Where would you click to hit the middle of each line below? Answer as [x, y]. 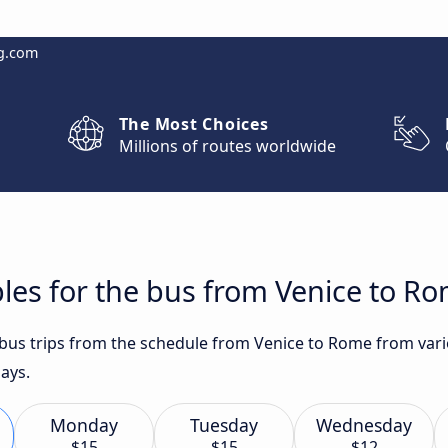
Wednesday [364, 425]
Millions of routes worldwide [227, 146]
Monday [84, 425]
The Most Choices [193, 124]
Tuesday [224, 425]
